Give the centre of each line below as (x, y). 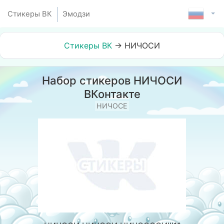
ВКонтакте (112, 94)
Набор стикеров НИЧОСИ (112, 80)
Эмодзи (76, 14)
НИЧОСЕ (112, 106)
